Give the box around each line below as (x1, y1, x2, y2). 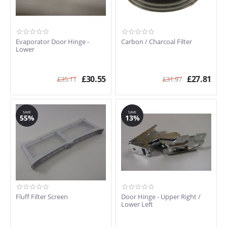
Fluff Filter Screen (16, 192, 68, 201)
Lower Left (121, 200, 153, 209)
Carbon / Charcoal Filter (121, 37, 192, 46)
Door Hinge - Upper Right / (121, 192, 201, 201)
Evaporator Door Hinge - (16, 37, 89, 46)
